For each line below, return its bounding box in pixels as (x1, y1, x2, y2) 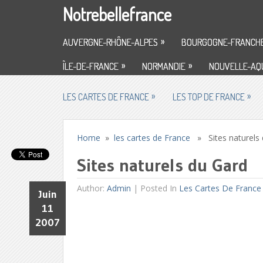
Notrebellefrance (63, 3, 171, 25)
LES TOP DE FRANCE (173, 91, 245, 103)
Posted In (140, 183, 180, 194)
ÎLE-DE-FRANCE (63, 60, 119, 72)
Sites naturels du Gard (77, 154, 248, 176)
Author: (77, 183, 107, 194)
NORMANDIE (142, 60, 186, 72)
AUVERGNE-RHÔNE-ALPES (63, 36, 158, 48)
